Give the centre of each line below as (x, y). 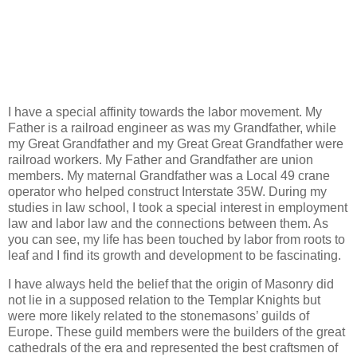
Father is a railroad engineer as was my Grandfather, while (172, 128)
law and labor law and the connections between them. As (168, 224)
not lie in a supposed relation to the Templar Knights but (164, 300)
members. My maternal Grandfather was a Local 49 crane (169, 176)
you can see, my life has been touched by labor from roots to (177, 240)
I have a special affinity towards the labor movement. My (165, 112)
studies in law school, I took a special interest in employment (178, 208)
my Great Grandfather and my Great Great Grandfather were (176, 144)
